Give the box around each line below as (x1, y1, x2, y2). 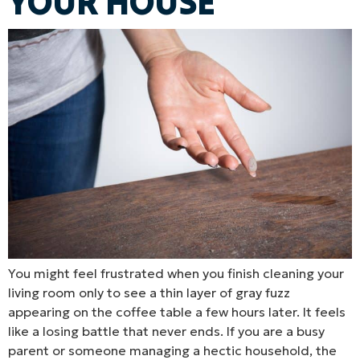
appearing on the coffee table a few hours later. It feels (8, 303, 346, 320)
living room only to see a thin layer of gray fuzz (8, 284, 290, 301)
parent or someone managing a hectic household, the (8, 342, 337, 358)
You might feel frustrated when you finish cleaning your (8, 264, 344, 281)
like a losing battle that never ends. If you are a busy (8, 322, 325, 339)
